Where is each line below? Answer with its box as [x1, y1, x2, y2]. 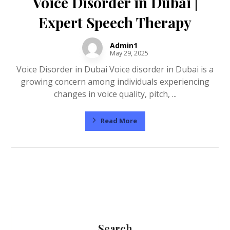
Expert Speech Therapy [39, 13, 191, 32]
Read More [100, 116, 137, 125]
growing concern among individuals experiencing [21, 76, 209, 88]
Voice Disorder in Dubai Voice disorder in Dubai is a [16, 64, 214, 75]
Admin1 [109, 41, 138, 51]
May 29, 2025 [109, 49, 148, 58]
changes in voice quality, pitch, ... [53, 88, 177, 100]
